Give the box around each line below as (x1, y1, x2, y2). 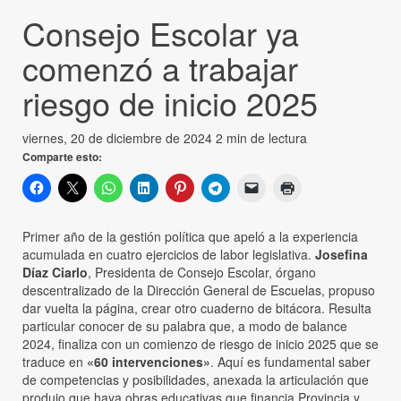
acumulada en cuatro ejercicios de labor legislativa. (22, 244, 315, 263)
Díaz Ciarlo (22, 262, 88, 281)
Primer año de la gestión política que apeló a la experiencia (22, 226, 358, 245)
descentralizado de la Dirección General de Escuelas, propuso (22, 280, 375, 299)
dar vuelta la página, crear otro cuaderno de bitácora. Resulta (22, 298, 371, 317)
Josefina (315, 244, 368, 263)
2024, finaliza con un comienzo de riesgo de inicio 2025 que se (22, 334, 379, 353)
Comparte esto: (22, 148, 102, 165)
